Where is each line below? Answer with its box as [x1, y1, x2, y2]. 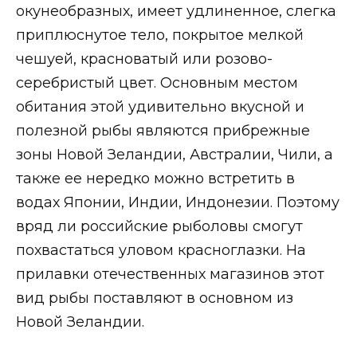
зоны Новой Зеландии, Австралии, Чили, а [16, 145, 333, 163]
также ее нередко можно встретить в [16, 169, 295, 187]
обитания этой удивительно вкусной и [16, 97, 304, 116]
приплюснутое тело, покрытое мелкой [16, 25, 304, 44]
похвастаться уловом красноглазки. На [16, 241, 306, 259]
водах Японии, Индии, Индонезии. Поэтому [16, 193, 339, 211]
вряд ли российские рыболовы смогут [16, 217, 303, 235]
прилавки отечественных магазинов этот [16, 265, 324, 283]
